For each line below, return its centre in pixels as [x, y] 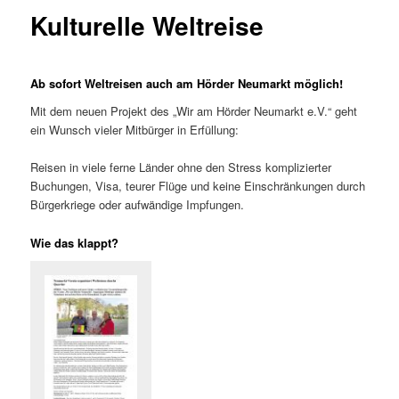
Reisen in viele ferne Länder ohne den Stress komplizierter [181, 167]
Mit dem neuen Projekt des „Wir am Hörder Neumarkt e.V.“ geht [194, 111]
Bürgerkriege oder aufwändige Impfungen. [138, 205]
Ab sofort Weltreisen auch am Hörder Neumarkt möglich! [187, 83]
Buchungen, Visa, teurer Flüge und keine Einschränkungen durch [198, 186]
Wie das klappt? [75, 242]
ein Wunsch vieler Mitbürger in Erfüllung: [135, 130]
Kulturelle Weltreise [147, 26]
